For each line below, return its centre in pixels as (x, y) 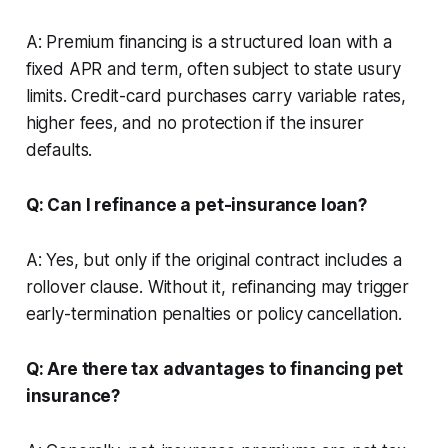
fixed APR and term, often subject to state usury (213, 68)
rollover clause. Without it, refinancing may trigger (217, 286)
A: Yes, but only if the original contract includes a (213, 259)
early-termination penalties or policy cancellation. (214, 313)
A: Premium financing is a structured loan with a (208, 41)
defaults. (59, 149)
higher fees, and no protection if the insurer (195, 122)
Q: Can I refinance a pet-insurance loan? (196, 204)
